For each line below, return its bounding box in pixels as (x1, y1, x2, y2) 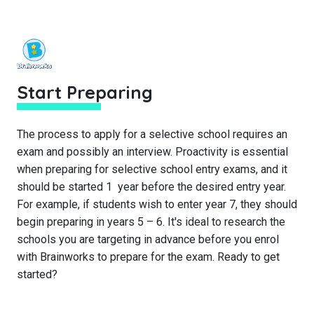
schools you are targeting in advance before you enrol (17, 233, 279, 246)
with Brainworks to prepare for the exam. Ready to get (17, 250, 280, 264)
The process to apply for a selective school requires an (17, 128, 287, 141)
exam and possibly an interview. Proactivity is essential (17, 145, 288, 158)
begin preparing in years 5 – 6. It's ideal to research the (17, 215, 285, 228)
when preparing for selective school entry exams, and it (17, 163, 287, 176)
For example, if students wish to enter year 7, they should (17, 198, 297, 211)
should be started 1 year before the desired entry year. (17, 180, 286, 193)
